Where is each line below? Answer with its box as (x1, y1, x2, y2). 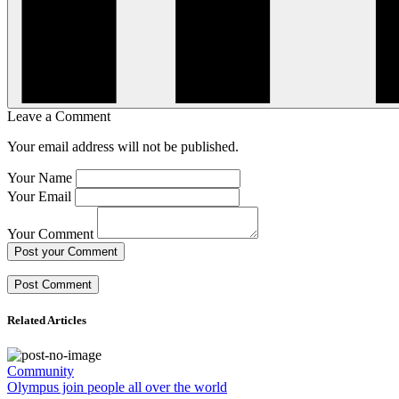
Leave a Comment (7, 108, 110, 124)
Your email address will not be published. (7, 138, 239, 154)
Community (7, 362, 74, 379)
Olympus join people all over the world (7, 379, 227, 395)
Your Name (7, 169, 72, 185)
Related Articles (7, 313, 86, 327)
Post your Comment (14, 244, 118, 258)
